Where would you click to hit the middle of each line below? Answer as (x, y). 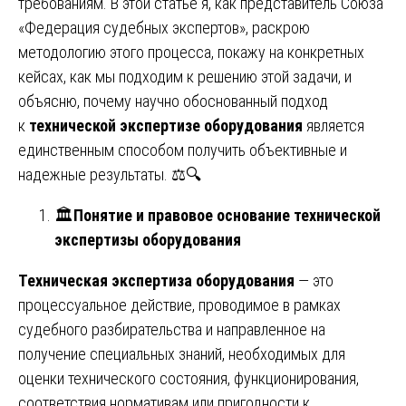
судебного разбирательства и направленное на (172, 329)
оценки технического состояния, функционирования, (188, 378)
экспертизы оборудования (148, 239)
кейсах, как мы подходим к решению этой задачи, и (185, 76)
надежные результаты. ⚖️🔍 (110, 174)
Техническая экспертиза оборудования (156, 280)
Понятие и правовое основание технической (227, 215)
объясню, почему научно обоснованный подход (173, 101)
